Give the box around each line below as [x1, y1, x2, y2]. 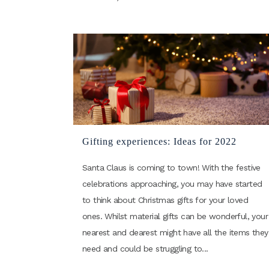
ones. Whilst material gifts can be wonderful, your [82, 211, 268, 221]
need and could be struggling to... [82, 243, 208, 253]
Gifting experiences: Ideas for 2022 [82, 136, 237, 147]
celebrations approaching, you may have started [82, 178, 262, 189]
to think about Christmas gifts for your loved [82, 195, 248, 205]
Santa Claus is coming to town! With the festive [82, 162, 261, 172]
